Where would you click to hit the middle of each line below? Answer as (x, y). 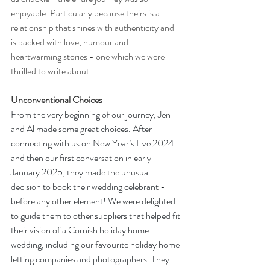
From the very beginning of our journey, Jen (92, 115)
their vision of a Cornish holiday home (81, 230)
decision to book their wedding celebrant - (89, 187)
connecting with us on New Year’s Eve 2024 (93, 143)
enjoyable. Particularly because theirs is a (86, 13)
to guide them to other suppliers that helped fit (96, 216)
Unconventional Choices (57, 100)
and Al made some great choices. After (82, 129)
